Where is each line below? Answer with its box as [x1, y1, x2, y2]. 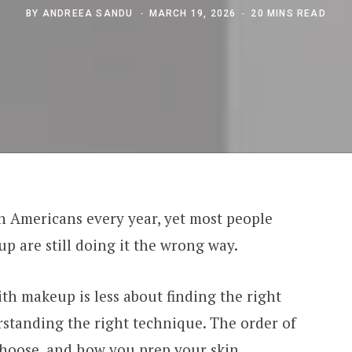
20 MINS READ [251, 7, 326, 19]
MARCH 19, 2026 [148, 7, 236, 19]
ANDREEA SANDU [42, 7, 134, 19]
